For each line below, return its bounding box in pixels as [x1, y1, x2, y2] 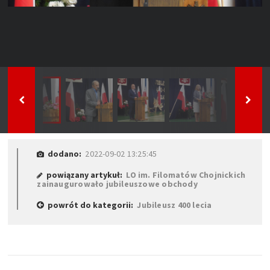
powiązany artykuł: [43, 169, 127, 180]
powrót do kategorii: [44, 199, 137, 210]
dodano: [44, 148, 86, 159]
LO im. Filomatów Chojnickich [126, 169, 246, 180]
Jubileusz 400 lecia [137, 199, 212, 210]
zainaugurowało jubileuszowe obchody [37, 178, 198, 189]
